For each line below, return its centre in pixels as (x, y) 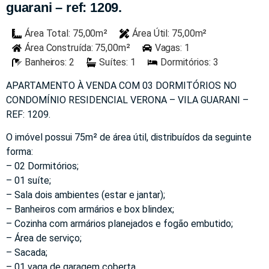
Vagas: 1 (172, 48)
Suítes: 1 (117, 62)
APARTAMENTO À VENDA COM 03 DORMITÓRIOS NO (121, 86)
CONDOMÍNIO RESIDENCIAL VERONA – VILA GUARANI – (127, 100)
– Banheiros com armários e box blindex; (90, 210)
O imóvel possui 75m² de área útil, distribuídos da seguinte (129, 138)
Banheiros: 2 (50, 62)
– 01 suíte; (29, 181)
